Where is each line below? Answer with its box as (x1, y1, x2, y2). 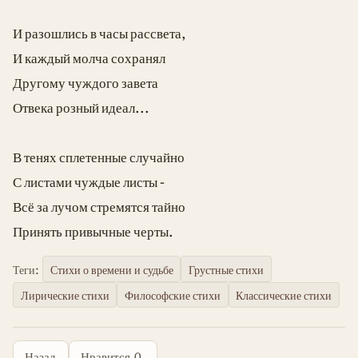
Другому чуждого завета (13, 72, 158, 93)
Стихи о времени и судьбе (50, 260, 173, 277)
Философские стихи (124, 286, 221, 304)
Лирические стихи (20, 286, 109, 304)
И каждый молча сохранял (13, 47, 165, 68)
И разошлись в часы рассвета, (13, 22, 186, 43)
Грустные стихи (188, 260, 264, 277)
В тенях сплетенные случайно (13, 146, 185, 167)
